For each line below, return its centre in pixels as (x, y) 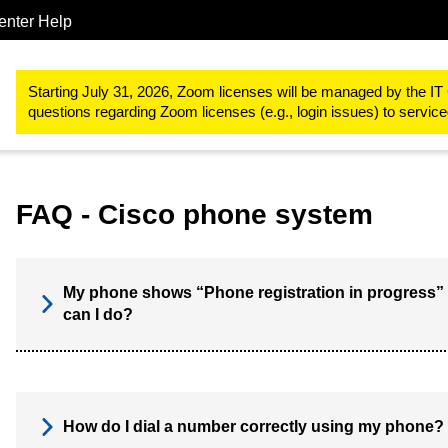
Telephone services (115, 89)
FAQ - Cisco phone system (194, 214)
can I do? (98, 314)
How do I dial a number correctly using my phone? (253, 426)
